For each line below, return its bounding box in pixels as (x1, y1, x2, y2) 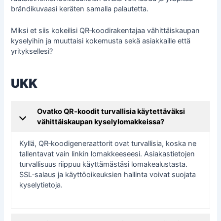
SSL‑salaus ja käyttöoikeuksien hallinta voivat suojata (19, 170, 196, 179)
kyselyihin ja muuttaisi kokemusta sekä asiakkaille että (11, 37, 191, 46)
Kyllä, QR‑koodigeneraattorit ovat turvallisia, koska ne (19, 139, 197, 148)
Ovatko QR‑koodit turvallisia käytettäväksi (37, 107, 185, 116)
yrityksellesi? (11, 47, 53, 56)
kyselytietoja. (19, 180, 63, 189)
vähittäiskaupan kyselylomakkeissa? (37, 117, 165, 126)
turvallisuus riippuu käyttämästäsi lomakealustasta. (19, 159, 188, 169)
